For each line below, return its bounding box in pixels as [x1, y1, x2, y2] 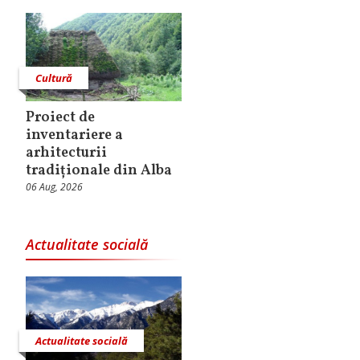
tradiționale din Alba [26, 160, 172, 181]
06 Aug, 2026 [26, 179, 83, 194]
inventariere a [26, 125, 123, 145]
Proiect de [26, 107, 95, 128]
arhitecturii [26, 142, 107, 163]
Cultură [35, 70, 72, 85]
